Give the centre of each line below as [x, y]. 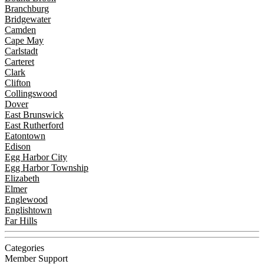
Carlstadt [21, 51]
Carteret [19, 61]
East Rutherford [34, 125]
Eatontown [25, 136]
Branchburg [27, 8]
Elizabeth [22, 178]
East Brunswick [34, 114]
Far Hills [21, 220]
